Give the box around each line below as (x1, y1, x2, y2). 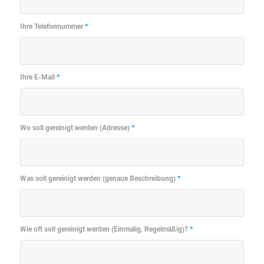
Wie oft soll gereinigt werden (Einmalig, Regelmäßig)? (19, 225, 190, 233)
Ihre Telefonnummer (19, 22, 85, 31)
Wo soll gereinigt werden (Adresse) (19, 123, 131, 132)
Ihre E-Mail (19, 72, 57, 81)
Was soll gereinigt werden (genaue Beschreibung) (19, 174, 177, 183)
